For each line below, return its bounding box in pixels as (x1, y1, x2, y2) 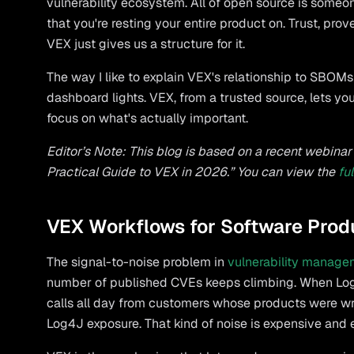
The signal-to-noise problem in (47, 254, 228, 270)
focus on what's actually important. (47, 110, 249, 126)
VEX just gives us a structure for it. (47, 36, 246, 52)
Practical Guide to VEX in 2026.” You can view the (47, 164, 339, 180)
